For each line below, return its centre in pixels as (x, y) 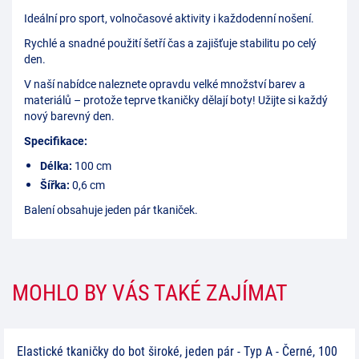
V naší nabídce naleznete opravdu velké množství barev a (165, 84)
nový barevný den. (69, 116)
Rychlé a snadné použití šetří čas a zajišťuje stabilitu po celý (170, 43)
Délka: (56, 166)
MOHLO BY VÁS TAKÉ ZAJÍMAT (150, 292)
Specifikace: (56, 141)
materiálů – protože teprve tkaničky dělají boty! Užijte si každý (176, 100)
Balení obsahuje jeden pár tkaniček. (111, 210)
